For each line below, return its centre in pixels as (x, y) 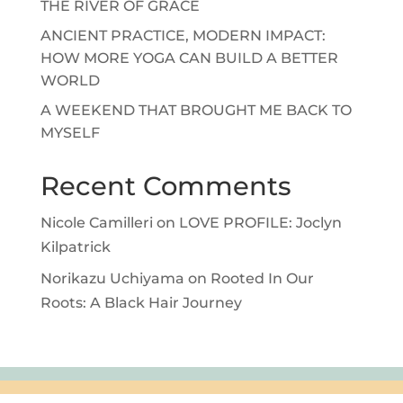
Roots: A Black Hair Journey (141, 302)
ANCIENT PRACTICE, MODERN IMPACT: (183, 35)
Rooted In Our (262, 278)
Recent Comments (166, 185)
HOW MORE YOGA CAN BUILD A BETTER (189, 58)
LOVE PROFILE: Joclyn (260, 222)
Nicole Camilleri (96, 222)
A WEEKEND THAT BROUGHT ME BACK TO (196, 110)
